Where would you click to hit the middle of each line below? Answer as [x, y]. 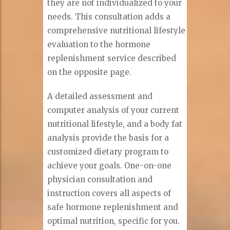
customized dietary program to [108, 152]
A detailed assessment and [100, 97]
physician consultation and [100, 180]
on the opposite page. [90, 72]
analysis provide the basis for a [108, 138]
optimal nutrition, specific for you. [114, 221]
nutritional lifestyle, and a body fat [115, 124]
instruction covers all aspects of [109, 194]
